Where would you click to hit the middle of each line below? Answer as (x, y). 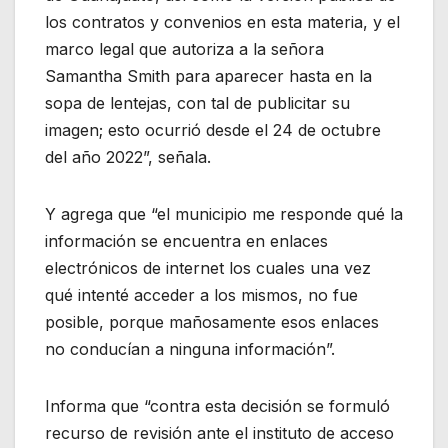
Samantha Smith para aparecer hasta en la (208, 75)
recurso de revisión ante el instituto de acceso (219, 432)
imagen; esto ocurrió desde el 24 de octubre (213, 129)
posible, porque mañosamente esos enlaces (212, 321)
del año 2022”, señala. (128, 156)
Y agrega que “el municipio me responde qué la (224, 213)
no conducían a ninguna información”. (190, 348)
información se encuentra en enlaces (186, 240)
